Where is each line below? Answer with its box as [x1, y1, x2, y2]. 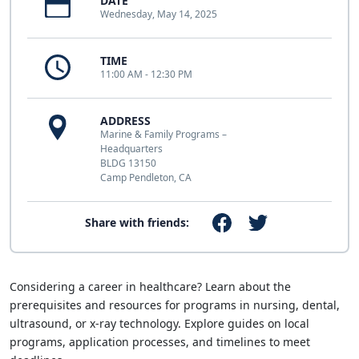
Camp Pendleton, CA [100, 170, 192, 184]
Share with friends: [85, 214, 190, 230]
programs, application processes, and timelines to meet [10, 333, 310, 349]
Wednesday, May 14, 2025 [100, 6, 217, 21]
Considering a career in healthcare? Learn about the [10, 278, 291, 294]
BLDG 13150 [100, 155, 156, 170]
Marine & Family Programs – [100, 127, 227, 141]
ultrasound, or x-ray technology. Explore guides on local [10, 315, 309, 331]
